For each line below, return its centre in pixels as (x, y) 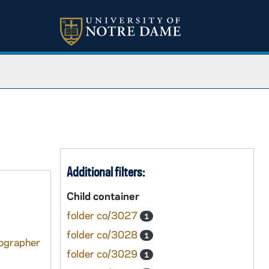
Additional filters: (105, 172)
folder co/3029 (103, 253)
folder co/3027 (103, 215)
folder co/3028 (103, 234)
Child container (103, 196)
